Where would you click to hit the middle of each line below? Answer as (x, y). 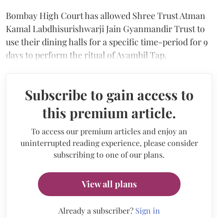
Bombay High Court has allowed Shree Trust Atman (106, 15)
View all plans (109, 184)
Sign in (147, 210)
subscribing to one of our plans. (109, 154)
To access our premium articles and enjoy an (109, 131)
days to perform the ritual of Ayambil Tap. (86, 55)
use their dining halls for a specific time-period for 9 (107, 42)
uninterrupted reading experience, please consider (109, 143)
